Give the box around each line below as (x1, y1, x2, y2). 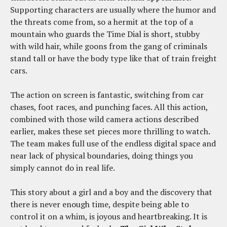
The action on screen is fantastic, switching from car (10, 89, 204, 100)
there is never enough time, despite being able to (10, 198, 189, 210)
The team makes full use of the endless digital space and (10, 137, 216, 149)
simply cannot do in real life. (10, 162, 117, 173)
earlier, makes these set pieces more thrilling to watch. (10, 125, 210, 137)
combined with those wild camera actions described (10, 113, 199, 125)
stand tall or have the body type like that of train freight (10, 52, 217, 64)
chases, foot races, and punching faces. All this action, (10, 101, 208, 112)
